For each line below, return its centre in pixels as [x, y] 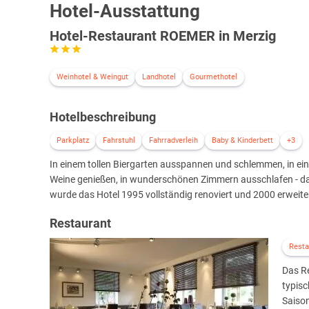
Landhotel [159, 77]
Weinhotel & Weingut [92, 77]
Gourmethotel [213, 77]
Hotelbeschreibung [103, 117]
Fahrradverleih [173, 141]
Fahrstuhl [119, 141]
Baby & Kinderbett [242, 141]
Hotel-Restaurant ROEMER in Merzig [163, 36]
